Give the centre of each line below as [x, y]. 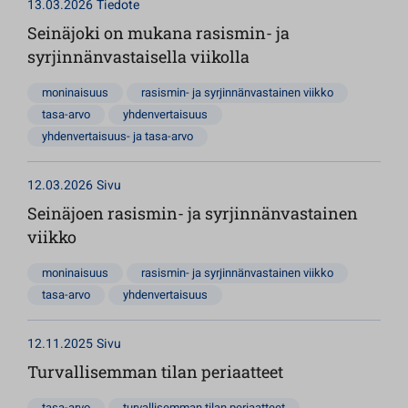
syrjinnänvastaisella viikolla [140, 56]
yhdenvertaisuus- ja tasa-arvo [117, 136]
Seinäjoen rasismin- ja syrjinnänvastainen [193, 213]
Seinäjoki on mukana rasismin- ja [158, 33]
